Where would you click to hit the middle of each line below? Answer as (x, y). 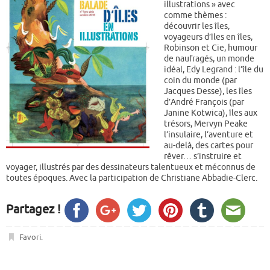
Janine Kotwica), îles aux (211, 113)
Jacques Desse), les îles (208, 91)
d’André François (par (204, 102)
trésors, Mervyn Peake (206, 124)
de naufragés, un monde (209, 59)
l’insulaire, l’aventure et (209, 135)
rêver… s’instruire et (203, 156)
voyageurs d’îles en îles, (208, 37)
